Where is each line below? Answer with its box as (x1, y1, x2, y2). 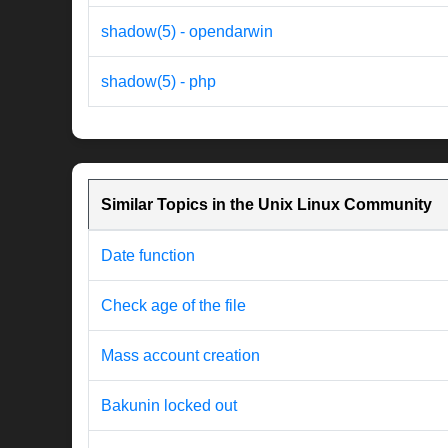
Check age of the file (101, 297, 246, 315)
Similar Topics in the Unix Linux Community (101, 196, 432, 214)
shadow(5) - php (101, 73, 216, 91)
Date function (101, 247, 195, 265)
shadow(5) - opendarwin (101, 23, 273, 41)
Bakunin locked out (101, 397, 237, 415)
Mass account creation (101, 347, 260, 365)
